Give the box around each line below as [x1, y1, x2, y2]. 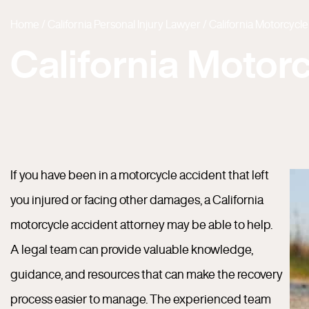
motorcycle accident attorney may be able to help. [10, 218, 272, 230]
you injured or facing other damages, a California [10, 193, 263, 206]
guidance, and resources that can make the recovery [10, 268, 283, 280]
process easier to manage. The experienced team [10, 292, 271, 305]
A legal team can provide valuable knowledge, [10, 243, 253, 255]
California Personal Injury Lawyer [48, 19, 201, 30]
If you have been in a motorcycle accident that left [10, 168, 269, 181]
